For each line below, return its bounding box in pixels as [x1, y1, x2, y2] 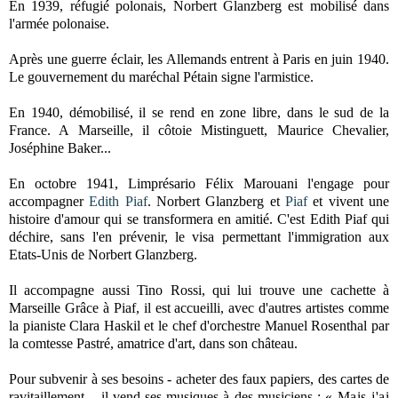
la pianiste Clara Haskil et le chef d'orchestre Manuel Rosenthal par [9, 317, 389, 333]
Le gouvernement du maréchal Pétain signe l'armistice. [9, 68, 314, 84]
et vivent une [307, 193, 390, 209]
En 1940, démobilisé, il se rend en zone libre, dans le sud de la [9, 104, 389, 120]
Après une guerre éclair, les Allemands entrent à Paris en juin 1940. [9, 51, 389, 67]
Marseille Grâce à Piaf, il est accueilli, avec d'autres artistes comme [9, 299, 389, 315]
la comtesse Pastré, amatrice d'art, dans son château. [9, 335, 298, 351]
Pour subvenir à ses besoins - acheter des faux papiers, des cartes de [9, 370, 389, 386]
